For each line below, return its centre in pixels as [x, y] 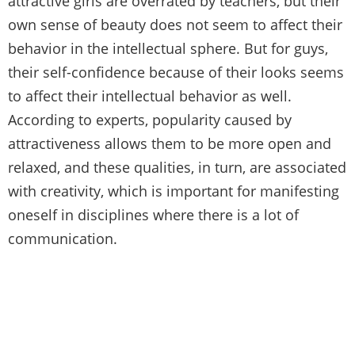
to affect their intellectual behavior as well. [150, 95]
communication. [63, 238]
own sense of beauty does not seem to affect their [175, 24]
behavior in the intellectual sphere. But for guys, [168, 48]
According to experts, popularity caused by [150, 119]
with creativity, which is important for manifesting [174, 191]
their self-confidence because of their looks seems [176, 72]
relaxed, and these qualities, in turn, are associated [177, 167]
